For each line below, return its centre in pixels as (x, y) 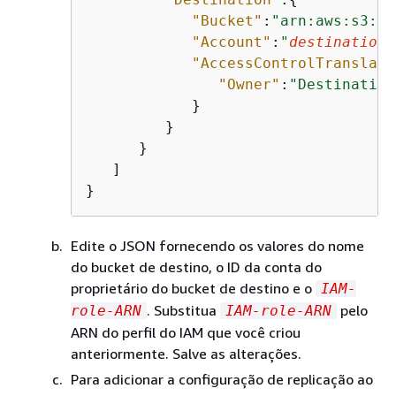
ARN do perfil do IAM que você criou (186, 332)
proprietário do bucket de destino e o (193, 288)
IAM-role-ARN (278, 310)
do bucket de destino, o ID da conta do (196, 267)
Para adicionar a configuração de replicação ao (222, 379)
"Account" (232, 42)
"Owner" (249, 84)
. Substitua (183, 310)
